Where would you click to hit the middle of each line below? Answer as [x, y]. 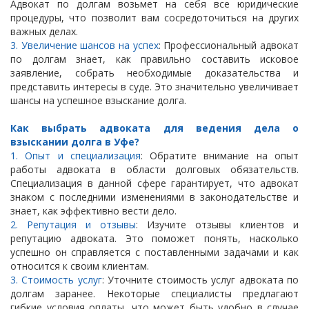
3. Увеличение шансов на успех [84, 46]
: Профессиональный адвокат [229, 46]
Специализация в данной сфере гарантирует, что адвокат [154, 183]
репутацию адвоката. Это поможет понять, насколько [154, 239]
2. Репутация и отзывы [73, 225]
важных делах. [44, 32]
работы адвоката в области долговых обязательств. [154, 170]
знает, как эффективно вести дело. [93, 211]
